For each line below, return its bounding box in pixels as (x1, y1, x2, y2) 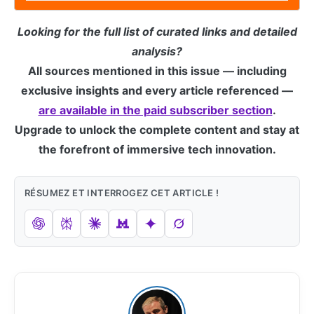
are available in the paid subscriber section (38, 102, 273, 117)
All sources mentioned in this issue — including (27, 63, 287, 78)
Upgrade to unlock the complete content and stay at (15, 122, 299, 137)
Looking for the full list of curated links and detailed (17, 24, 297, 39)
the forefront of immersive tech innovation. (38, 142, 276, 156)
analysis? (132, 43, 182, 58)
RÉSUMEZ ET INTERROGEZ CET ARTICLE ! (25, 186, 219, 198)
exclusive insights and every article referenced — (21, 83, 293, 97)
